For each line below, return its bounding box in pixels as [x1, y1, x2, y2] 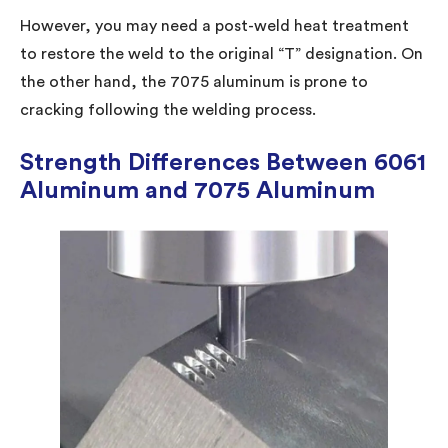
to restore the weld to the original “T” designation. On [20, 45, 423, 62]
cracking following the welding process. [20, 101, 316, 118]
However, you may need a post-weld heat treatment [20, 17, 409, 34]
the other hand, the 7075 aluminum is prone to [20, 73, 368, 90]
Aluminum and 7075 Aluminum [20, 178, 375, 203]
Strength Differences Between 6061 [20, 150, 426, 175]
